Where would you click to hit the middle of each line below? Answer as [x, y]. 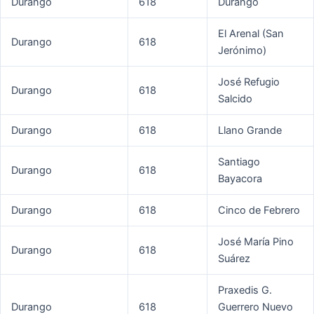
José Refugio [248, 82]
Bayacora [240, 179]
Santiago [239, 162]
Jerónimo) [242, 51]
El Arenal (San [251, 34]
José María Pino [255, 242]
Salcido [235, 99]
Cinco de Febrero [259, 211]
